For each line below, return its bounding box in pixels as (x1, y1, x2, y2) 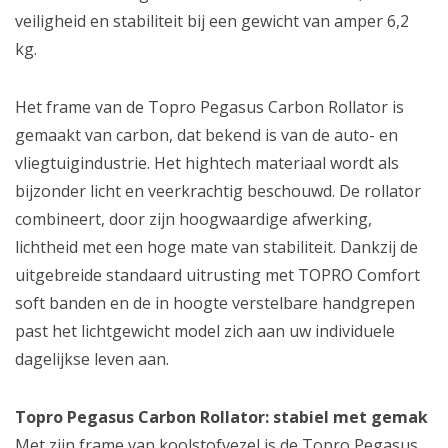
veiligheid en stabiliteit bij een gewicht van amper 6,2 (15, 9, 409, 32)
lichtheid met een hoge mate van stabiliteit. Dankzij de (15, 235, 418, 258)
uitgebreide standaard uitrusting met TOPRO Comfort (15, 263, 420, 286)
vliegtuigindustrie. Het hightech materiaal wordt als (15, 151, 399, 174)
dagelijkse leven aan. (15, 347, 169, 370)
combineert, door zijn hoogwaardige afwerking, (15, 207, 372, 230)
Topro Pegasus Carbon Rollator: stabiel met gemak (15, 405, 428, 428)
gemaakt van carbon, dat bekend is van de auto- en (15, 123, 398, 146)
